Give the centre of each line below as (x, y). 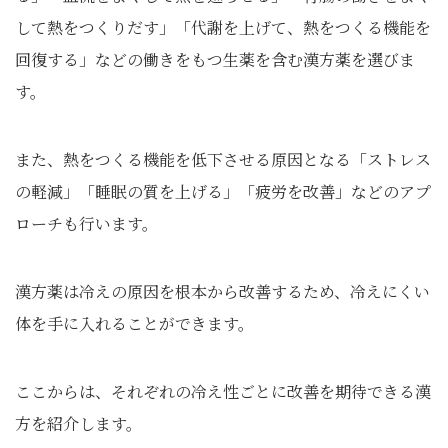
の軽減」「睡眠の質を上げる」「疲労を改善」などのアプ (223, 191)
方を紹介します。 (78, 423)
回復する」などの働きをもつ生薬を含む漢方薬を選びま (215, 59)
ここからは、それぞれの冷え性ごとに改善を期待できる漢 (223, 391)
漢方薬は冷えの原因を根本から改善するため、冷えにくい (222, 291)
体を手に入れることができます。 (134, 323)
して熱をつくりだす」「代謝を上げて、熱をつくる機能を (223, 27)
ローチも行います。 (86, 223)
